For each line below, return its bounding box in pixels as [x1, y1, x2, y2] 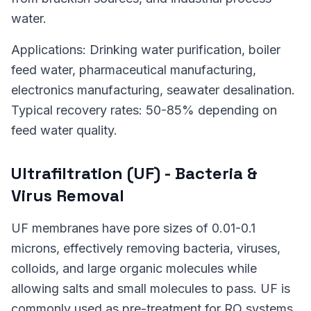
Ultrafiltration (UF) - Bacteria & [11, 162, 258, 184]
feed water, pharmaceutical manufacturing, [11, 62, 256, 77]
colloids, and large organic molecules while [11, 261, 257, 276]
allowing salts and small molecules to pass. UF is [11, 281, 290, 296]
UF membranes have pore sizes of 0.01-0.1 [11, 221, 255, 235]
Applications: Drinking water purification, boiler [11, 42, 280, 57]
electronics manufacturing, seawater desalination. [11, 83, 295, 97]
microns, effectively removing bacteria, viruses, [11, 241, 280, 255]
